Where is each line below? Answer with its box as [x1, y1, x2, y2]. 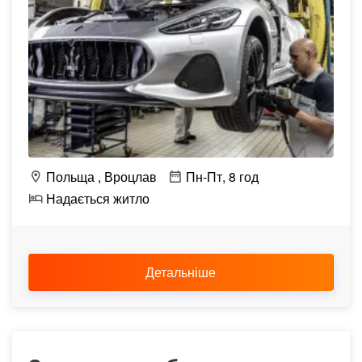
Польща [43, 167, 95, 186]
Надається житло [43, 189, 149, 208]
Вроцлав [104, 167, 157, 186]
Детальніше [145, 263, 219, 281]
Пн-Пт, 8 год [183, 167, 259, 186]
